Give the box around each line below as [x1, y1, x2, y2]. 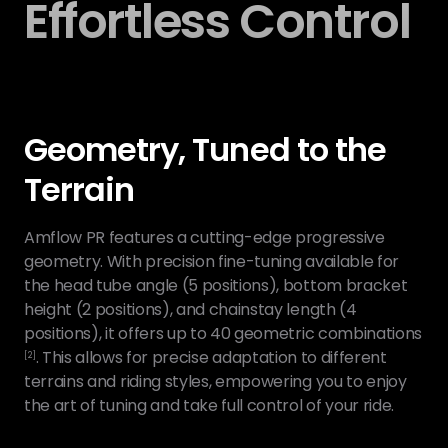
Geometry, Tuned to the [24, 127, 386, 172]
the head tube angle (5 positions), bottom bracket [24, 274, 408, 297]
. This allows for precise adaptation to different [35, 346, 387, 369]
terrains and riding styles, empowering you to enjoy [24, 370, 407, 393]
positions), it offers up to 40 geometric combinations [24, 322, 423, 345]
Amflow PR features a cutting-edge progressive [24, 226, 385, 249]
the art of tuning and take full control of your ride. [24, 394, 395, 417]
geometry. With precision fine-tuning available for [24, 250, 399, 273]
